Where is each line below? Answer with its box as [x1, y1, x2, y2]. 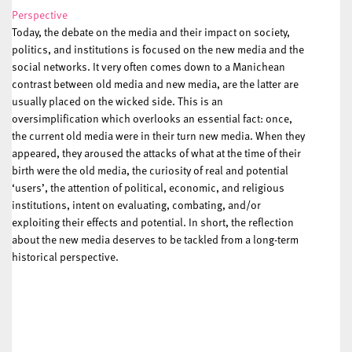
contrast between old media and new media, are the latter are [12, 76, 299, 92]
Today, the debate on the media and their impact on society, [12, 24, 290, 40]
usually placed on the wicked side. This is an [12, 93, 223, 109]
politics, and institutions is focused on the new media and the [12, 42, 304, 57]
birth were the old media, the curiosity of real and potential [12, 163, 288, 178]
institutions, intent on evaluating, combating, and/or [12, 197, 261, 213]
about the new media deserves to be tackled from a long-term [12, 232, 299, 247]
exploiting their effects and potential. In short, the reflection [12, 214, 294, 230]
